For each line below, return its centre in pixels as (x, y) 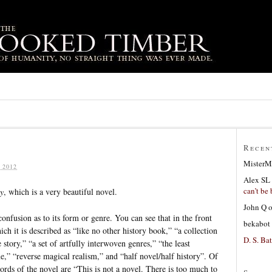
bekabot (257, 223)
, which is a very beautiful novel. (60, 191)
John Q (255, 207)
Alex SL (257, 179)
